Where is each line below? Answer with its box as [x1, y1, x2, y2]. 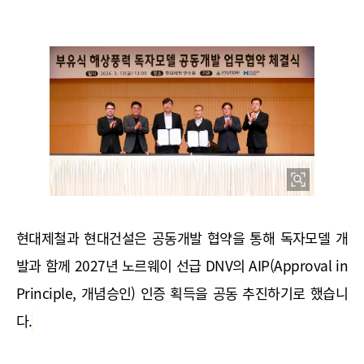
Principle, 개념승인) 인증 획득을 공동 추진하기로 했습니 [16, 282, 348, 304]
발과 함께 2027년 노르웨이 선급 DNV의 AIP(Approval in [16, 254, 348, 276]
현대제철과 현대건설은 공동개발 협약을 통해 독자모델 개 [16, 227, 348, 249]
